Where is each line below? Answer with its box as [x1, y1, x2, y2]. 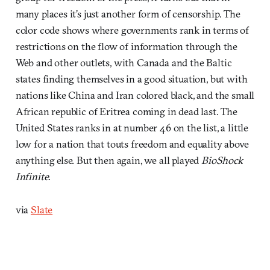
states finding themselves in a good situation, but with [15, 72, 248, 86]
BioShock [201, 154, 243, 167]
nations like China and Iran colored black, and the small [15, 89, 255, 102]
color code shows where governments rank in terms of [15, 24, 250, 37]
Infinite [15, 170, 49, 183]
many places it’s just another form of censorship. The [15, 7, 240, 20]
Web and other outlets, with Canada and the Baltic [15, 56, 232, 69]
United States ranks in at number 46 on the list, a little [15, 121, 249, 134]
